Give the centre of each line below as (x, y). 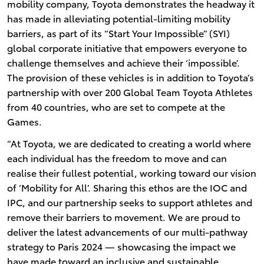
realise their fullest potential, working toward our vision (131, 172)
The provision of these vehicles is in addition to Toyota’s (130, 77)
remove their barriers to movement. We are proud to (123, 216)
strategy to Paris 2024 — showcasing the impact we (121, 246)
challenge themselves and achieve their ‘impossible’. (123, 62)
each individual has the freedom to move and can (117, 157)
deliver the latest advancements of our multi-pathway (127, 231)
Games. (25, 121)
